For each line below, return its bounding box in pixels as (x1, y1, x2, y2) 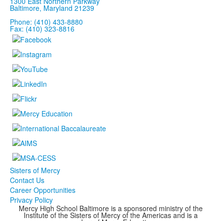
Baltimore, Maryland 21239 (10, 2, 94, 13)
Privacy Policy (10, 194, 53, 205)
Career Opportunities (10, 184, 75, 195)
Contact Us (10, 175, 44, 185)
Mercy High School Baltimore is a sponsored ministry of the (18, 203, 203, 213)
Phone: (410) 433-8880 (10, 16, 83, 27)
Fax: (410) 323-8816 (10, 23, 74, 34)
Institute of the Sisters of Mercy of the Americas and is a (23, 210, 198, 220)
